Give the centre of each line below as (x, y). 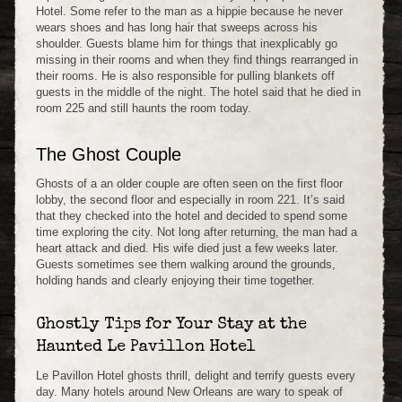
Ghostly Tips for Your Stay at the (171, 324)
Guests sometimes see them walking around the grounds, (186, 264)
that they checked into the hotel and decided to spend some (192, 215)
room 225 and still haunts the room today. (144, 108)
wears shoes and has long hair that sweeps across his (177, 27)
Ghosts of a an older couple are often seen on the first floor (189, 183)
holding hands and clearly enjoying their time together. (175, 280)
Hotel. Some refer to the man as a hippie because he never (189, 11)
